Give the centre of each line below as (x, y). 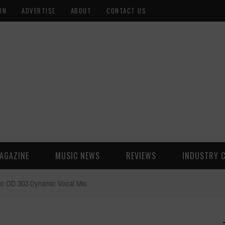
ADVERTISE (39, 11)
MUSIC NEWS (78, 156)
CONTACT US (126, 11)
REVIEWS (141, 156)
